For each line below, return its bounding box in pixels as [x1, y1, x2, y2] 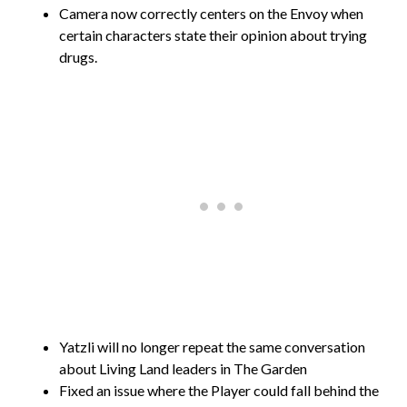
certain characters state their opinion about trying [59, 25, 367, 44]
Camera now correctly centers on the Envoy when [59, 4, 363, 22]
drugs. [59, 47, 97, 65]
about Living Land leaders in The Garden [59, 359, 307, 377]
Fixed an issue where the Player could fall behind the [59, 381, 379, 399]
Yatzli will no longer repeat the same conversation [59, 337, 365, 355]
